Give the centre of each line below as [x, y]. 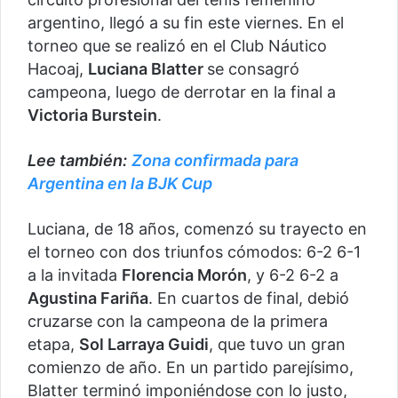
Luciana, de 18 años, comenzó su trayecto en [197, 229]
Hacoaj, [58, 69]
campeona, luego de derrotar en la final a [182, 92]
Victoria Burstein [92, 115]
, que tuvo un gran [277, 345]
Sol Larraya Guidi [144, 345]
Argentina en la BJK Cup [120, 184]
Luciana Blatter [147, 69]
